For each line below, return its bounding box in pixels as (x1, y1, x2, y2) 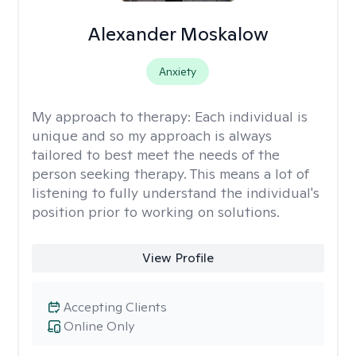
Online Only (64, 318, 134, 335)
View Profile (141, 250, 214, 266)
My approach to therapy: (32, 107, 195, 126)
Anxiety (159, 64, 197, 79)
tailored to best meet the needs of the (32, 145, 280, 164)
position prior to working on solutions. (32, 203, 280, 221)
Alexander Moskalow (87, 21, 269, 46)
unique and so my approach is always (32, 126, 272, 145)
